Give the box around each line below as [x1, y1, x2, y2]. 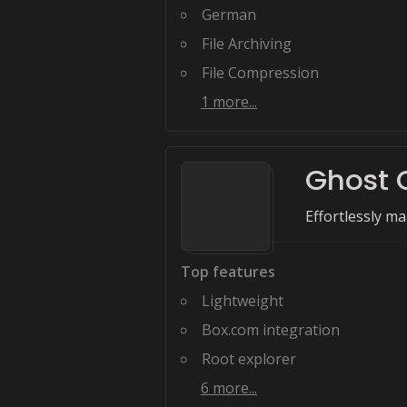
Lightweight [202, 291, 283, 311]
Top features [181, 262, 275, 282]
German [202, 5, 256, 25]
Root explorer [202, 349, 296, 369]
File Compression [202, 63, 319, 83]
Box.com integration [202, 320, 340, 340]
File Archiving [202, 34, 292, 54]
